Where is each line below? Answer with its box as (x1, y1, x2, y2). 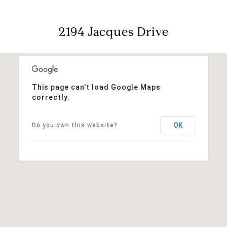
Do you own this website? (31, 121, 118, 129)
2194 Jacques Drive (58, 24, 169, 40)
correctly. (31, 93, 70, 101)
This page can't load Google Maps (31, 83, 161, 91)
